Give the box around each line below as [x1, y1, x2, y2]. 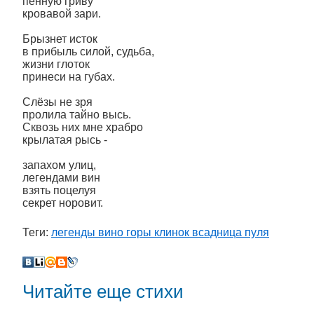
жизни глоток [22, 58, 90, 70]
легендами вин [22, 172, 100, 184]
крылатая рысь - [22, 134, 107, 146]
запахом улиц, [22, 159, 96, 171]
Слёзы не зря [22, 96, 93, 108]
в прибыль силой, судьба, [22, 46, 154, 57]
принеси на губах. [22, 71, 115, 83]
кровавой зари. [22, 8, 101, 20]
